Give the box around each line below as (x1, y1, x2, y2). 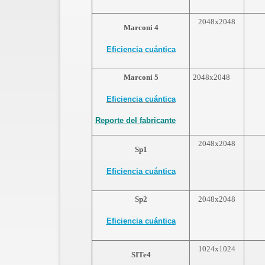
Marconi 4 (123, 23, 159, 33)
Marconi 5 (123, 73, 159, 82)
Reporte (95, 116, 124, 125)
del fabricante (124, 116, 176, 125)
